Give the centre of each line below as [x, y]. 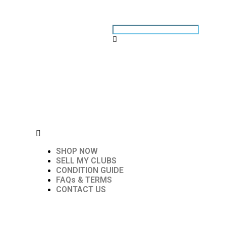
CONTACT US [81, 189]
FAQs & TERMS [84, 180]
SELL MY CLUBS [86, 161]
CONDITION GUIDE [90, 170]
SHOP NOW [77, 151]
